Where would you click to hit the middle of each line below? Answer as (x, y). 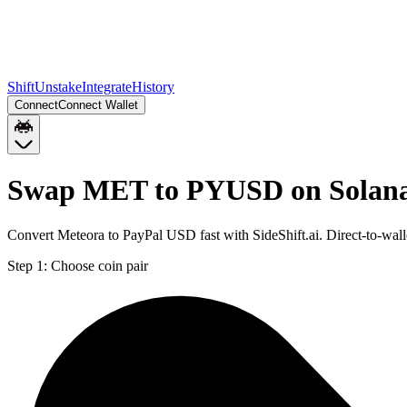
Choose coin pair (99, 265)
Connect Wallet (98, 105)
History (153, 87)
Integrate (107, 87)
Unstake (58, 87)
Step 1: (27, 265)
